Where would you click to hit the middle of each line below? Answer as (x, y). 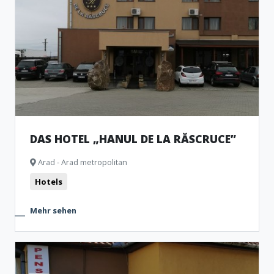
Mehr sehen (53, 210)
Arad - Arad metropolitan (82, 162)
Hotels (49, 182)
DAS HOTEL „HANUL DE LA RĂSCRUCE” (133, 139)
